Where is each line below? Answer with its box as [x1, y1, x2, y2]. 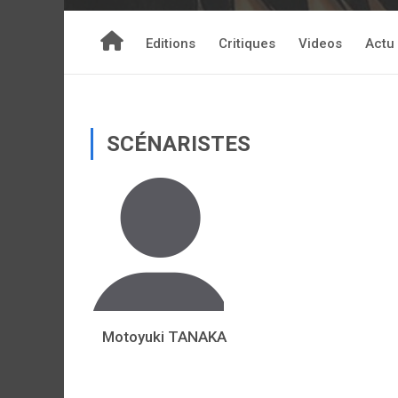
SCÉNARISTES [107, 131, 251, 156]
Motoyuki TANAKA [101, 328, 227, 346]
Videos [298, 36, 342, 52]
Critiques [219, 36, 275, 52]
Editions [146, 36, 195, 52]
